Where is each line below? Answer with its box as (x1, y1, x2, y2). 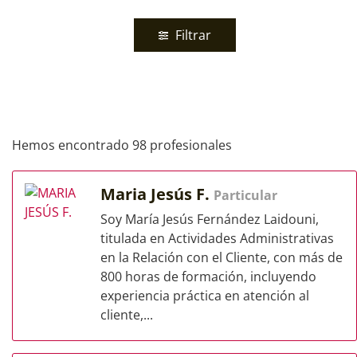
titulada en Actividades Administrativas (100, 229, 334, 247)
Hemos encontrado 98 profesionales (12, 136, 232, 154)
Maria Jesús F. (100, 183, 214, 205)
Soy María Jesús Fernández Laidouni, (100, 210, 319, 228)
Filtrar (171, 26, 211, 44)
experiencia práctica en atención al (100, 287, 309, 304)
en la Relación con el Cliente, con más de (100, 249, 343, 266)
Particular (214, 186, 277, 204)
